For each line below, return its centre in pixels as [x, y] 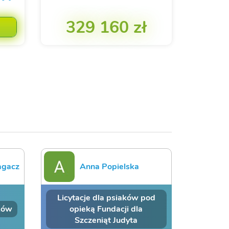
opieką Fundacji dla [106, 209]
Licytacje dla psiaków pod [106, 198]
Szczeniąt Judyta [106, 220]
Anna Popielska [109, 166]
